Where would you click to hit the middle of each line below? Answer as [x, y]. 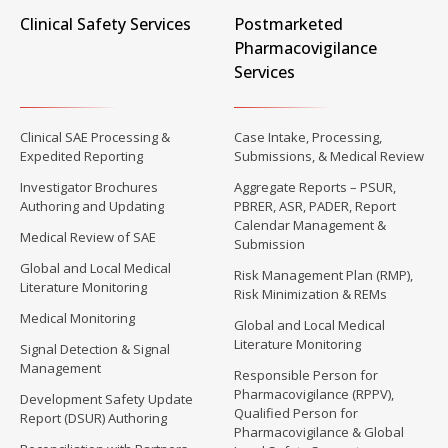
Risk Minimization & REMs [310, 294]
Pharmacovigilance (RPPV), [314, 394]
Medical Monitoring [77, 318]
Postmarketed [288, 24]
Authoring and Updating [92, 206]
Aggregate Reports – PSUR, [315, 187]
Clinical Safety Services [105, 24]
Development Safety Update [106, 399]
